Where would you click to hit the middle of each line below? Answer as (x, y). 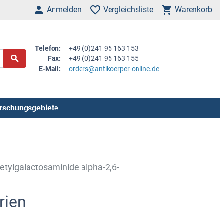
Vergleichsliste (128, 10)
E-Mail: (50, 69)
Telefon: (48, 48)
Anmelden (64, 10)
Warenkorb (193, 10)
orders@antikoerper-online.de (114, 69)
